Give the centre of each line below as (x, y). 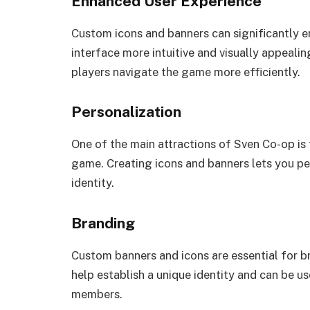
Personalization (126, 112)
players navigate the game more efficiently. (186, 72)
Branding (103, 224)
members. (97, 294)
